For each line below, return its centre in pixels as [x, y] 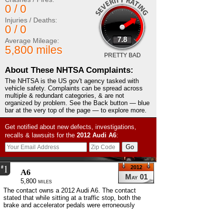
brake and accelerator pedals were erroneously [69, 205]
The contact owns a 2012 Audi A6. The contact [70, 191]
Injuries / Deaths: [31, 20]
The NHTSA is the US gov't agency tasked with [72, 81]
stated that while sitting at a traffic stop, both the [72, 198]
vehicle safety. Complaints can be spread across [74, 88]
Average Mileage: [32, 41]
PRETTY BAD [122, 55]
